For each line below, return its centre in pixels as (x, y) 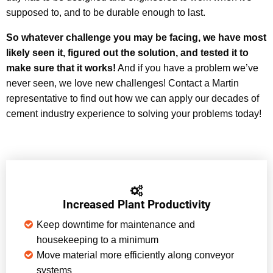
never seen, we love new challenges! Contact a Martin (122, 83)
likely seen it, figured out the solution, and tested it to (127, 53)
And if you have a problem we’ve (187, 68)
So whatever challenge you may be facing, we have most (136, 38)
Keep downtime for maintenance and (116, 225)
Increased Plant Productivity (136, 204)
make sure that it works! (61, 68)
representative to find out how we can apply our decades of (133, 99)
